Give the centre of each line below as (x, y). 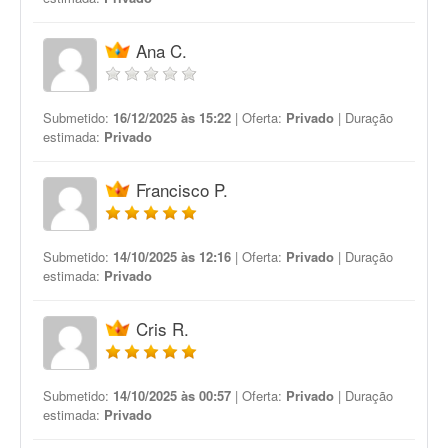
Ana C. (161, 50)
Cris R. (162, 328)
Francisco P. (182, 189)
